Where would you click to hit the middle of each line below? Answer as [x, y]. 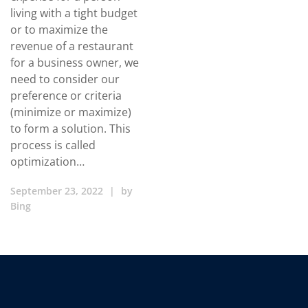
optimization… [47, 162]
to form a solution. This [70, 129]
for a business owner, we [75, 63]
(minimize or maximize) [71, 112]
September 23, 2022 [57, 191]
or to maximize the [59, 30]
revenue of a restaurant [72, 46]
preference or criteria [66, 96]
